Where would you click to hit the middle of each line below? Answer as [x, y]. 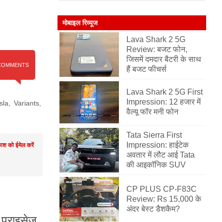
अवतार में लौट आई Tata [161, 155]
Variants [27, 103]
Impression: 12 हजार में [164, 102]
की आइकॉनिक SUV [156, 165]
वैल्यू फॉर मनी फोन [152, 112]
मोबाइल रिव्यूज [80, 23]
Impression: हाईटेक [158, 145]
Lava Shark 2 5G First [165, 92]
